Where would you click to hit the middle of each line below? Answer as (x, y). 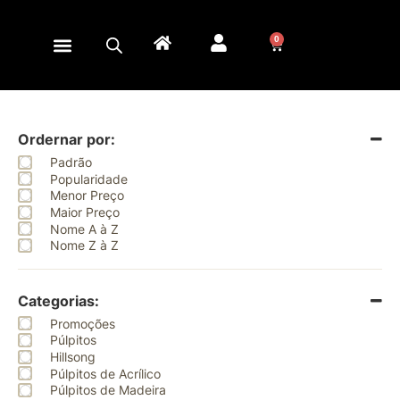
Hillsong (73, 357)
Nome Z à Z (84, 246)
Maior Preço (85, 212)
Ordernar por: (67, 139)
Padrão (71, 162)
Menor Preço (87, 196)
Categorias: (58, 300)
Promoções (83, 323)
